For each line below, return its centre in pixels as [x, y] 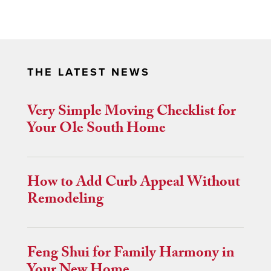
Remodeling [65, 201]
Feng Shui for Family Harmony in [131, 255]
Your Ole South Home [96, 130]
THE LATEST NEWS [89, 72]
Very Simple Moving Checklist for [132, 113]
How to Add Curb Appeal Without [134, 184]
